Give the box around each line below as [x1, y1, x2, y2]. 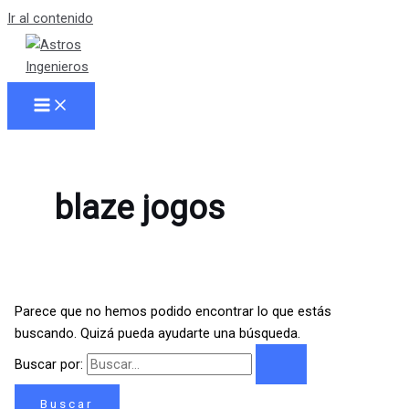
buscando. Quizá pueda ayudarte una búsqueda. [14, 324, 300, 341]
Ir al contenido [7, 10, 93, 26]
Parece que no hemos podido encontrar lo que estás [14, 302, 331, 320]
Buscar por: [14, 355, 83, 372]
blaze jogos [54, 188, 225, 228]
